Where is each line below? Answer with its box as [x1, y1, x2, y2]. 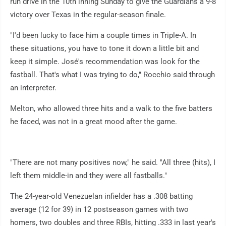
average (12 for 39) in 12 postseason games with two [10, 205, 189, 214]
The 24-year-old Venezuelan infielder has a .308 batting [10, 192, 193, 201]
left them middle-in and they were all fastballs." [10, 171, 167, 181]
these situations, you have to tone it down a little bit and [10, 44, 199, 53]
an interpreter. [10, 83, 56, 93]
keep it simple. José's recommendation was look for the [10, 57, 200, 67]
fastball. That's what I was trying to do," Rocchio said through [10, 70, 215, 80]
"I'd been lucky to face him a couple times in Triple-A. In [10, 31, 196, 40]
